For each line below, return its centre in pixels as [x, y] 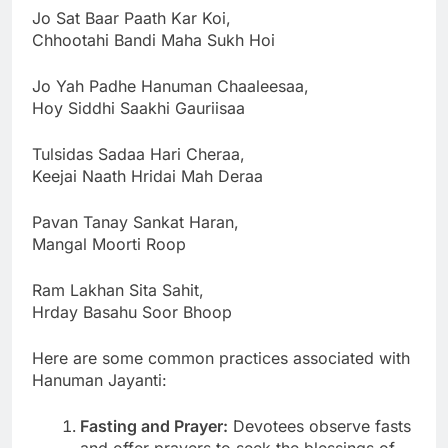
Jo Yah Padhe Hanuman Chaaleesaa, [170, 85]
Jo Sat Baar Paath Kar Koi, [131, 17]
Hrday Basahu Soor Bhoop [132, 311]
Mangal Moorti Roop [109, 243]
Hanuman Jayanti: [99, 379]
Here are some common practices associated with [221, 357]
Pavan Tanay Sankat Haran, [135, 221]
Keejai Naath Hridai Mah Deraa [147, 175]
